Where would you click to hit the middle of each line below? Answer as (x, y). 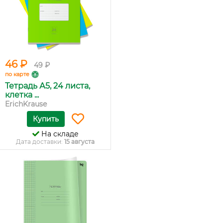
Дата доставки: (40, 142)
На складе (59, 134)
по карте (17, 74)
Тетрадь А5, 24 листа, (48, 86)
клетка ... (22, 95)
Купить (46, 119)
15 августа (79, 142)
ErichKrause (26, 104)
